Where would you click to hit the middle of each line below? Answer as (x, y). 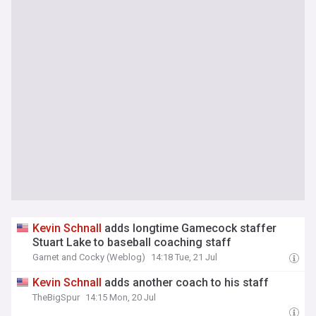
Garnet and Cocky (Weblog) (89, 257)
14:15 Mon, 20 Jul (121, 297)
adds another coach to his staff (186, 282)
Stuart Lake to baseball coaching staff (132, 242)
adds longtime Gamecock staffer (189, 228)
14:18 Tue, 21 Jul (184, 257)
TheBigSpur (56, 297)
